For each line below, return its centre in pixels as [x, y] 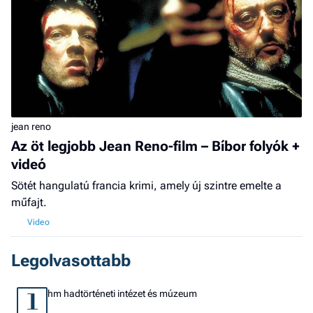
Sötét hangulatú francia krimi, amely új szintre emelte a [146, 186]
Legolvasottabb [71, 261]
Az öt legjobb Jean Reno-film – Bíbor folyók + [155, 146]
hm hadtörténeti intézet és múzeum [122, 294]
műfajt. [29, 203]
